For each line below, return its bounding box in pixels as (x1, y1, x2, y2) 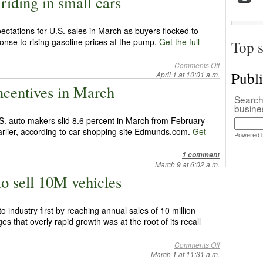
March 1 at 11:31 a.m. (151, 249, 220, 259)
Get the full (159, 36, 200, 48)
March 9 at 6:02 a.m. (155, 159, 220, 169)
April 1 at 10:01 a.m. (156, 69, 220, 79)
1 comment (182, 150, 220, 160)
